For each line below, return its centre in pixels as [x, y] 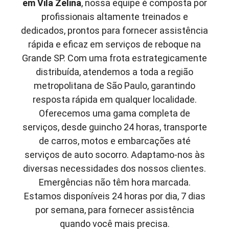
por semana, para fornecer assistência [114, 210]
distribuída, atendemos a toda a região [114, 72]
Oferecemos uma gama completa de [114, 113]
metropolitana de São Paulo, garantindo [114, 85]
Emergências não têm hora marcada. [114, 182]
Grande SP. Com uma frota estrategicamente [114, 58]
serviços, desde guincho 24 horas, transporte [114, 127]
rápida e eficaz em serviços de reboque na [114, 44]
